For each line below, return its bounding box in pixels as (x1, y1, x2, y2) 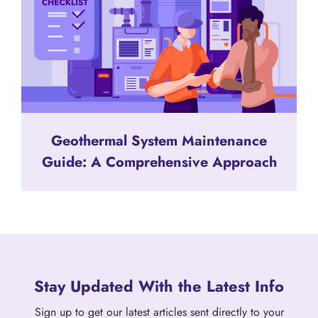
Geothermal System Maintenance (51, 130, 267, 151)
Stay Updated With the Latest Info (34, 274, 284, 297)
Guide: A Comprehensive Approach (41, 151, 277, 172)
